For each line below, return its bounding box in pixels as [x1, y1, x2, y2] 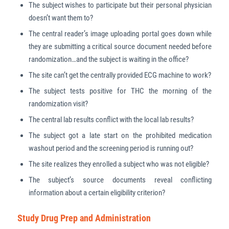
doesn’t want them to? [28, 13, 93, 22]
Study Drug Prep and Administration [17, 212, 151, 223]
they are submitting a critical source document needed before [28, 41, 212, 51]
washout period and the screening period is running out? [28, 143, 193, 153]
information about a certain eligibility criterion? [28, 188, 165, 197]
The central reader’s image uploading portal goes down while [28, 29, 212, 38]
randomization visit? [28, 99, 88, 108]
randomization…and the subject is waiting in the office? [28, 54, 189, 64]
